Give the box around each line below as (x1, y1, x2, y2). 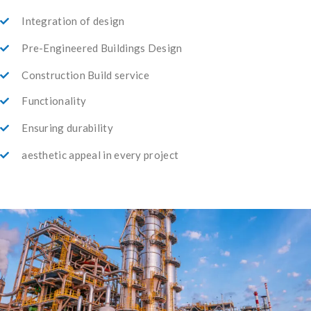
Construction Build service (22, 68, 150, 81)
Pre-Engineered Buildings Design (22, 41, 183, 54)
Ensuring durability (22, 121, 113, 134)
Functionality (22, 94, 87, 107)
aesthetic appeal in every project (22, 148, 179, 161)
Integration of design (22, 14, 125, 27)
